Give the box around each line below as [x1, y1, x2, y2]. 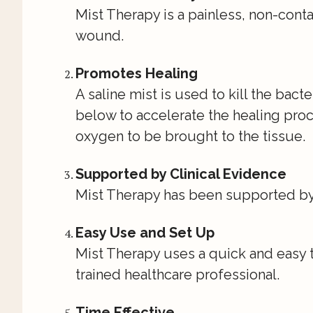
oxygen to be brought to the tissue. [75, 127, 305, 145]
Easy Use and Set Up [75, 224, 214, 241]
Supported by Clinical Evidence [75, 165, 286, 182]
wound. [75, 27, 124, 44]
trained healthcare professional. [75, 265, 279, 283]
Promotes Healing [75, 64, 198, 82]
